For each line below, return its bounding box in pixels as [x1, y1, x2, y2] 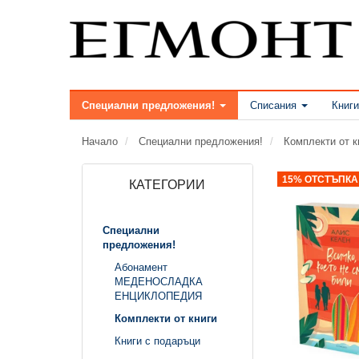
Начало [82, 135, 118, 147]
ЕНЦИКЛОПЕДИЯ [115, 289, 202, 302]
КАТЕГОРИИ [129, 177, 206, 192]
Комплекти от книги [115, 312, 217, 325]
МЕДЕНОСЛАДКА [115, 275, 203, 288]
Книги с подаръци [115, 334, 200, 347]
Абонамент [115, 260, 167, 273]
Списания [250, 99, 296, 111]
